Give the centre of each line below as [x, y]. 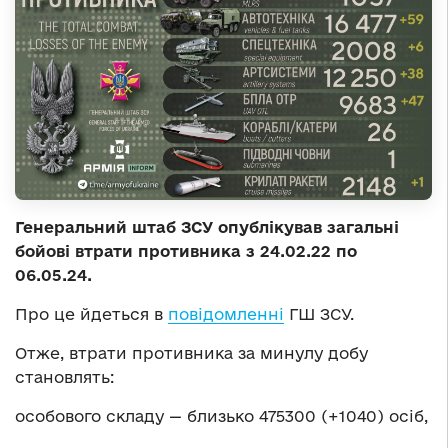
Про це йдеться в [91, 314]
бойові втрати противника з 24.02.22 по [186, 251]
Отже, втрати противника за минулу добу [191, 353]
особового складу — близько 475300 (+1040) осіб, [221, 416]
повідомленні [226, 314]
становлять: [64, 377]
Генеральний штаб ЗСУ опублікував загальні [207, 227]
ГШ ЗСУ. [319, 314]
